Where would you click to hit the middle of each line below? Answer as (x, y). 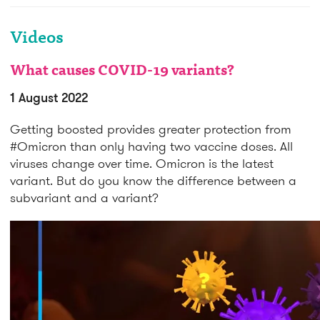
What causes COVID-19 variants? (122, 71)
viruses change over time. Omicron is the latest (142, 163)
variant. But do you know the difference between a (153, 180)
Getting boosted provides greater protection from (151, 129)
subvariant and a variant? (84, 197)
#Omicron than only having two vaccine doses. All (151, 146)
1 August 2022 (49, 97)
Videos (37, 39)
